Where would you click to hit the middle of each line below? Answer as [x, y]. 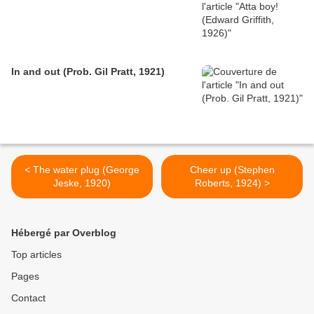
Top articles [36, 255]
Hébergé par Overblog [64, 233]
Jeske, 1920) [82, 183]
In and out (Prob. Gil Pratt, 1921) [88, 72]
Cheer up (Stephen [232, 170]
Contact [28, 298]
